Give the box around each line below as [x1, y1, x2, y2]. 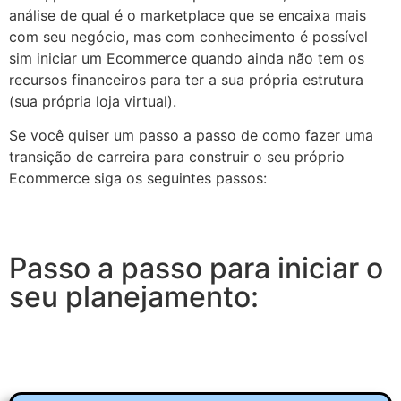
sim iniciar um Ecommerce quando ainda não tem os [9, 48, 364, 67]
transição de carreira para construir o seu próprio [9, 148, 345, 166]
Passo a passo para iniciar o [9, 251, 383, 286]
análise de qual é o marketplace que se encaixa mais [9, 5, 366, 24]
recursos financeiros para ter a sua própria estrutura [9, 70, 363, 89]
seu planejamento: [9, 279, 259, 315]
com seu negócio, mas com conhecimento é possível [9, 27, 368, 46]
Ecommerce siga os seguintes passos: [9, 169, 267, 188]
